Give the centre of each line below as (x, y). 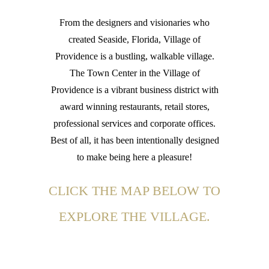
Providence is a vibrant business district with (134, 89)
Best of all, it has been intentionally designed (134, 140)
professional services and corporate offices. (134, 123)
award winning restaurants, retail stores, (134, 106)
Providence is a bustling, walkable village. (134, 56)
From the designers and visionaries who (134, 22)
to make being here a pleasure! (134, 157)
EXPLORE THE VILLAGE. (134, 216)
